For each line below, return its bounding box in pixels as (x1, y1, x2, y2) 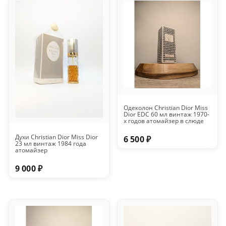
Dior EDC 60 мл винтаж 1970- (123, 110, 209, 119)
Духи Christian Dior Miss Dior (15, 133, 98, 142)
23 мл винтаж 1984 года (15, 139, 86, 148)
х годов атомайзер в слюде (123, 117, 204, 126)
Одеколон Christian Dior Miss (123, 103, 208, 112)
